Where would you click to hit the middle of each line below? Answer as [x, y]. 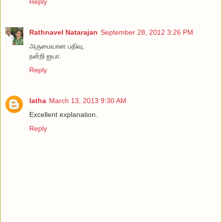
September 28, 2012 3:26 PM [147, 32]
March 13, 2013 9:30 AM [88, 101]
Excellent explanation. [63, 115]
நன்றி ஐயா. [45, 56]
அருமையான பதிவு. [57, 46]
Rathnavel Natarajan [63, 32]
